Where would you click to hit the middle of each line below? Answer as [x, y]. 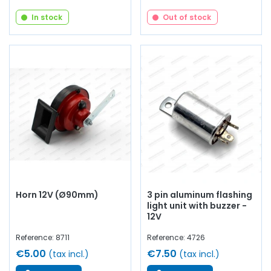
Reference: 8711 [43, 238]
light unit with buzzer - [197, 206]
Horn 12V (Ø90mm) [57, 195]
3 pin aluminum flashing [199, 195]
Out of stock [187, 18]
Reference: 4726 [176, 238]
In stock [47, 18]
